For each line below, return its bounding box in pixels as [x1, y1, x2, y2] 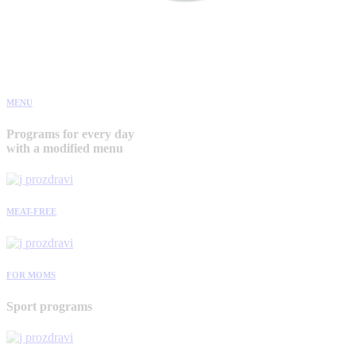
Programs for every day [6, 126, 134, 141]
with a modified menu [6, 141, 123, 155]
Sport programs [6, 300, 92, 314]
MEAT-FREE [6, 207, 56, 217]
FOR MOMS [6, 270, 56, 281]
